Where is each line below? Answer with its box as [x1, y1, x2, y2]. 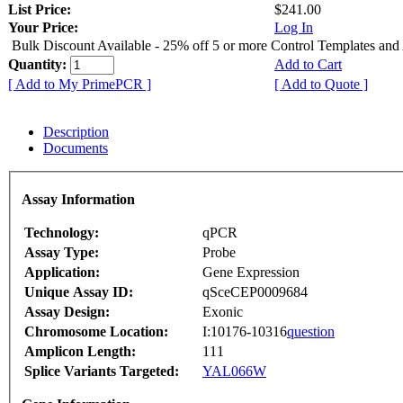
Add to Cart [274, 56, 342, 72]
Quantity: [8, 56, 70, 72]
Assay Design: [24, 304, 110, 320]
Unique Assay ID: [24, 284, 133, 300]
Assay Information [22, 192, 135, 208]
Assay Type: [24, 245, 99, 261]
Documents [43, 139, 108, 156]
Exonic [202, 304, 243, 320]
